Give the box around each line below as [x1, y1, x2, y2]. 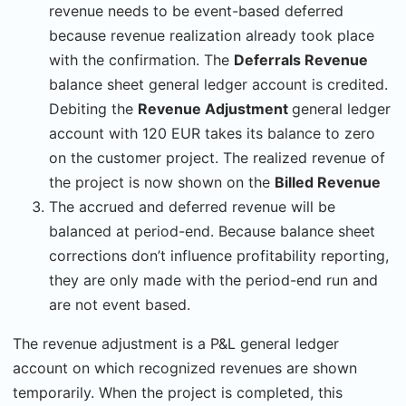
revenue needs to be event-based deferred [49, 2, 343, 21]
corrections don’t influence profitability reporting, [49, 246, 389, 266]
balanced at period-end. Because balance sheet [49, 222, 375, 241]
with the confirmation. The [49, 51, 234, 70]
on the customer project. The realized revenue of [49, 149, 385, 168]
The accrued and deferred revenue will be [49, 198, 335, 217]
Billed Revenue [275, 173, 381, 192]
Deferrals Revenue [234, 51, 368, 70]
